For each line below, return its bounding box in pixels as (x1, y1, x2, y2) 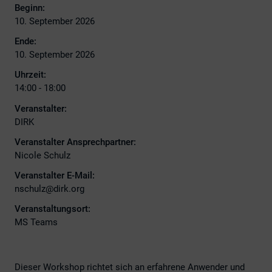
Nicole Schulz (15, 149, 70, 161)
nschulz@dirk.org (15, 183, 84, 194)
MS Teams (15, 217, 58, 228)
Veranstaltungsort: (15, 203, 90, 215)
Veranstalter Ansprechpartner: (15, 136, 136, 148)
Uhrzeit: (15, 69, 46, 81)
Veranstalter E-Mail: (15, 170, 95, 181)
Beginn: (15, 2, 45, 13)
